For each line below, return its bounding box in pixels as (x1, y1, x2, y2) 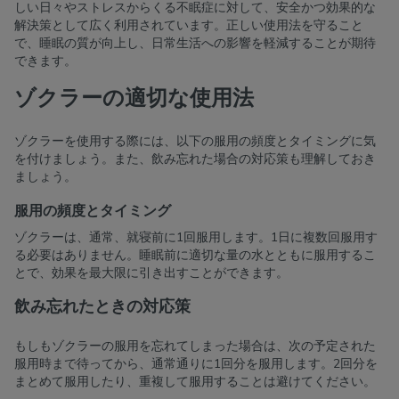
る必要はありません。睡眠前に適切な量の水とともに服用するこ (14, 247, 376, 265)
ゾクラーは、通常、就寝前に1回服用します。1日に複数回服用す (14, 229, 378, 247)
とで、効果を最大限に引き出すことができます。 (14, 265, 289, 282)
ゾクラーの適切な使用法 (14, 84, 254, 113)
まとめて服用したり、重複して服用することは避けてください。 (14, 373, 376, 391)
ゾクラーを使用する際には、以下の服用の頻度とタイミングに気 (14, 133, 376, 151)
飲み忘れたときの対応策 (14, 296, 191, 318)
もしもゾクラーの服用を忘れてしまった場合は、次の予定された (14, 338, 376, 355)
